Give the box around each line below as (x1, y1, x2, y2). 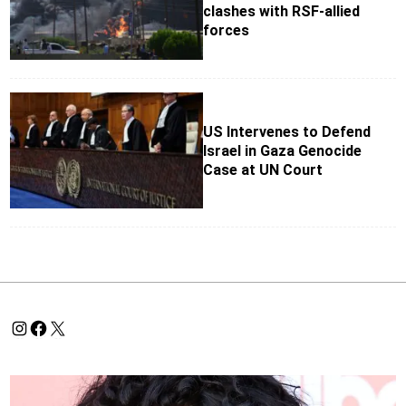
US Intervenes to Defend (203, 122, 371, 140)
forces (203, 22, 249, 40)
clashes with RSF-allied (203, 3, 360, 21)
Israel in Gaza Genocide (203, 141, 362, 159)
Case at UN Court (203, 160, 323, 179)
